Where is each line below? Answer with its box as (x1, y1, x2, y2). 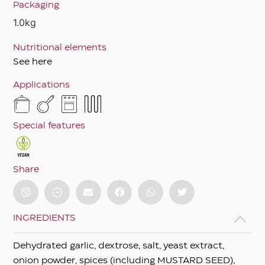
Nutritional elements (13, 43, 107, 52)
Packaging (13, 1, 60, 10)
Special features (13, 121, 86, 130)
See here (13, 57, 53, 66)
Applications (13, 80, 70, 89)
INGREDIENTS (13, 214, 76, 223)
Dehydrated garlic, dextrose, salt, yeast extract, (13, 242, 225, 251)
